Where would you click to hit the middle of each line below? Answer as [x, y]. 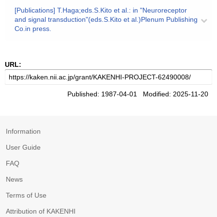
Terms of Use [26, 195]
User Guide [23, 147]
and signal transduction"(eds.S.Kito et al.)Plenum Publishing [106, 19]
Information [23, 131]
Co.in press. [33, 29]
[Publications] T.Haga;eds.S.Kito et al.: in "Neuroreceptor [101, 10]
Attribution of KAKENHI [41, 211]
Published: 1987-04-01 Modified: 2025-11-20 [140, 94]
